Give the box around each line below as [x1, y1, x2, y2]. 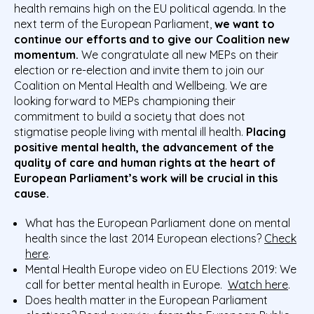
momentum [14, 48, 76, 62]
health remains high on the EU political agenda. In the [14, 1, 286, 16]
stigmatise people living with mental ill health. [14, 125, 246, 139]
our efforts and [64, 32, 152, 47]
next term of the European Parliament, [14, 17, 214, 32]
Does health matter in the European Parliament [25, 293, 268, 308]
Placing [246, 125, 286, 139]
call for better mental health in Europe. [25, 278, 228, 292]
